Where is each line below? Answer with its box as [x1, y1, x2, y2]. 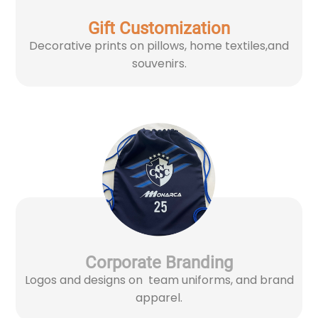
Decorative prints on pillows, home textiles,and [29, 37, 289, 54]
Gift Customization [88, 18, 230, 38]
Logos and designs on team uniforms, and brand [24, 271, 294, 288]
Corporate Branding [85, 252, 233, 273]
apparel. [136, 289, 182, 306]
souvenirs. [131, 55, 187, 72]
